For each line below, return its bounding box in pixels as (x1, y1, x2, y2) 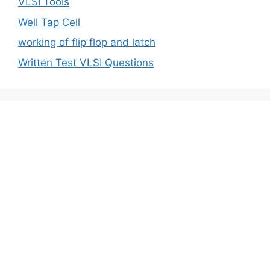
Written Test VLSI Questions (18, 56, 154, 69)
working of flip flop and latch (18, 36, 155, 49)
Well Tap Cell (18, 16, 80, 28)
